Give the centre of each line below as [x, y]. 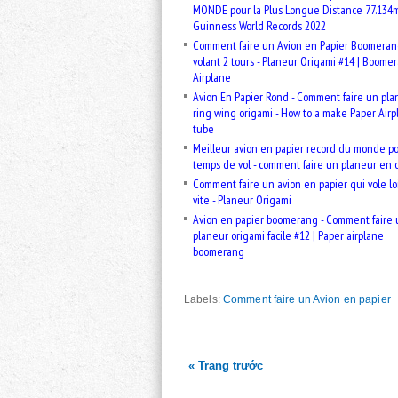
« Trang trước [226, 366]
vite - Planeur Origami [242, 200]
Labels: [203, 300]
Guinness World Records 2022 [259, 26]
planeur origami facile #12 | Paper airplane [288, 236]
